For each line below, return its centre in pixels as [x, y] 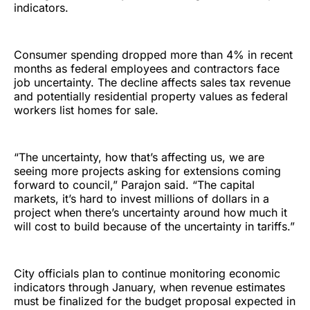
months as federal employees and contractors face [147, 68]
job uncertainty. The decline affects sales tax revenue [152, 82]
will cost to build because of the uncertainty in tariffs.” [154, 226]
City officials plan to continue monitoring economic [147, 273]
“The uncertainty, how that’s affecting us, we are [139, 157]
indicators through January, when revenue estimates [149, 287]
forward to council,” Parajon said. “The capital [134, 184]
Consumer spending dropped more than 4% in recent [153, 54]
